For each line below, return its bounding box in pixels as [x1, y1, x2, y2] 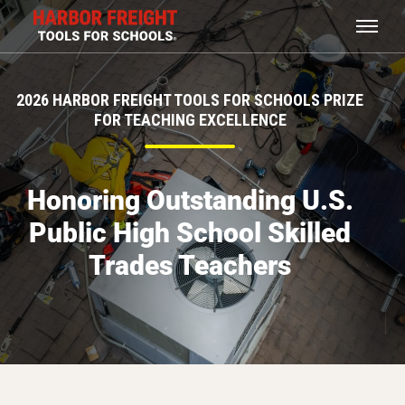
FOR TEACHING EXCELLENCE [93, 110, 287, 129]
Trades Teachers [89, 250, 291, 281]
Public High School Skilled [29, 217, 351, 249]
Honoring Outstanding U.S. [26, 184, 353, 216]
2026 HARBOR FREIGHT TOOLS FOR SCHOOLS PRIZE [16, 90, 363, 109]
